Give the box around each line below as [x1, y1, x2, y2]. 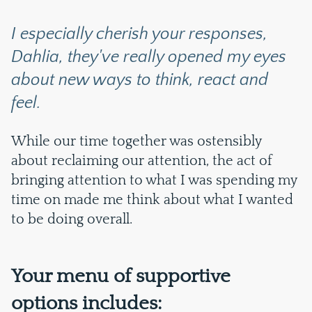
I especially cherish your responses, [11, 25, 267, 43]
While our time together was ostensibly [11, 134, 261, 149]
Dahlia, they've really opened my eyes [11, 48, 286, 66]
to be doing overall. [11, 212, 132, 227]
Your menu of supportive [11, 265, 231, 287]
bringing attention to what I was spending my [11, 173, 297, 188]
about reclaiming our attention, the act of [11, 153, 272, 169]
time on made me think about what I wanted [11, 192, 293, 208]
